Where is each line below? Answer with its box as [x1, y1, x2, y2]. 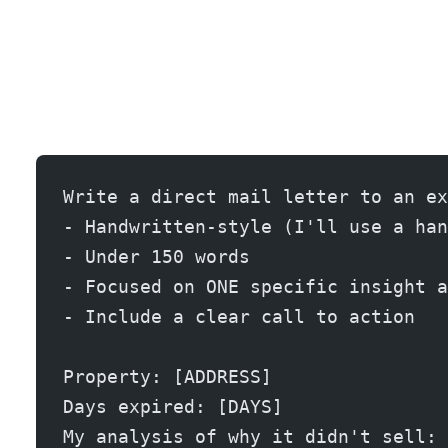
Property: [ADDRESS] [63, 365, 272, 387]
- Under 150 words [63, 245, 250, 267]
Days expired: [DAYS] [63, 395, 283, 417]
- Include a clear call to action [63, 305, 415, 327]
